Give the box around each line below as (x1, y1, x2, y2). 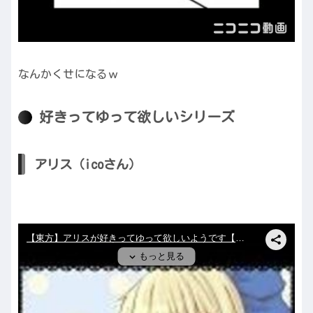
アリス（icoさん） (34, 158, 141, 171)
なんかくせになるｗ (18, 68, 119, 80)
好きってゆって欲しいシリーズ (39, 109, 235, 124)
